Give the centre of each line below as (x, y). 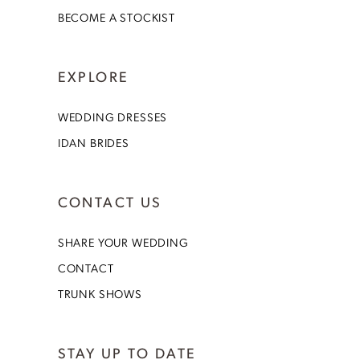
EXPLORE (93, 76)
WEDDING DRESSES (112, 117)
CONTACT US (110, 201)
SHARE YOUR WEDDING (123, 241)
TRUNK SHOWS (100, 293)
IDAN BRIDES (93, 143)
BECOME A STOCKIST (116, 17)
